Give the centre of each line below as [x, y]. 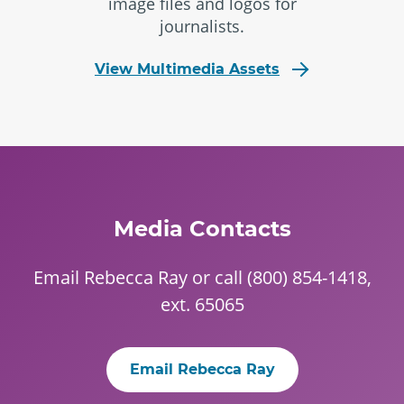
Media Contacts [202, 229]
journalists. [202, 26]
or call [217, 277]
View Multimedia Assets [187, 69]
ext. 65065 [202, 304]
